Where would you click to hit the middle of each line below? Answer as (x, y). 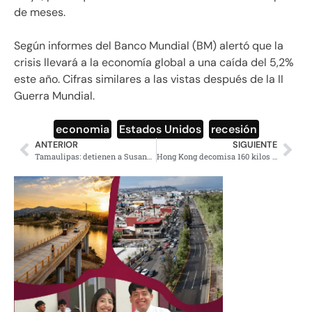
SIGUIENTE (255, 144)
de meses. (40, 12)
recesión (234, 129)
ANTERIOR (56, 144)
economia (82, 129)
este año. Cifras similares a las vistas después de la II (149, 79)
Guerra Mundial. (54, 95)
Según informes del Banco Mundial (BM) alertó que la (149, 45)
